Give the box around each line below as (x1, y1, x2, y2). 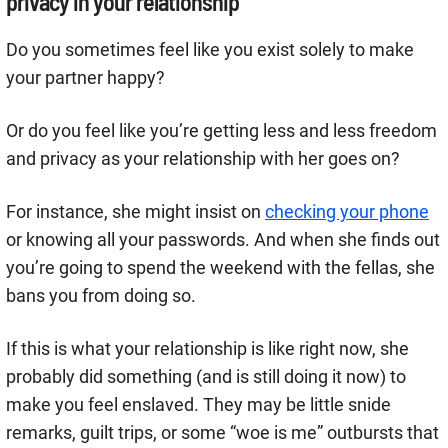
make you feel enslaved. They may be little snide (6, 394, 391, 416)
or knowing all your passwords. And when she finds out (6, 229, 440, 251)
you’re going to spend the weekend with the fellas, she (6, 257, 435, 279)
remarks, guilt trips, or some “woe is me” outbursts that (6, 422, 439, 444)
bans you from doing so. (6, 285, 196, 307)
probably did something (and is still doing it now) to (6, 366, 406, 388)
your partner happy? (6, 67, 165, 89)
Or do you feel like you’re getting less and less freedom (6, 120, 437, 142)
